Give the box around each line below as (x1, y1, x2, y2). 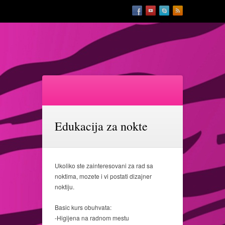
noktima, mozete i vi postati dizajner (55, 172, 152, 180)
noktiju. (55, 182, 74, 191)
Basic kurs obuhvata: (55, 203, 111, 211)
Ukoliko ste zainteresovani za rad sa (55, 161, 153, 170)
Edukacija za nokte (55, 118, 148, 134)
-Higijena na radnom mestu (55, 213, 129, 222)
